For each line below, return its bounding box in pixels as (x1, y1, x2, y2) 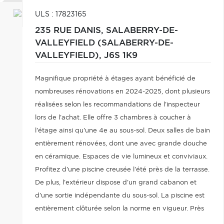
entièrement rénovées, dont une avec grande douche (34, 140, 207, 147)
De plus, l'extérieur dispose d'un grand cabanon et (34, 179, 196, 186)
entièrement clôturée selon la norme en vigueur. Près (34, 205, 204, 212)
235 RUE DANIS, (34, 26, 106, 34)
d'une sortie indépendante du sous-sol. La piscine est (34, 192, 204, 199)
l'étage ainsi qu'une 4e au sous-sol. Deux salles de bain (34, 127, 210, 134)
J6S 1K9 (103, 51, 137, 59)
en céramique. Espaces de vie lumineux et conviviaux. (34, 153, 207, 160)
